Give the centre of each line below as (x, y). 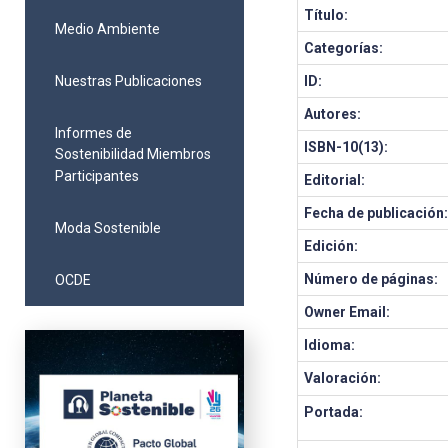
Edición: (331, 246)
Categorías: (344, 48)
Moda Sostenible (108, 227)
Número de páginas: (371, 279)
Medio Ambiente (107, 28)
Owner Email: (347, 312)
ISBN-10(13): (346, 147)
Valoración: (343, 378)
